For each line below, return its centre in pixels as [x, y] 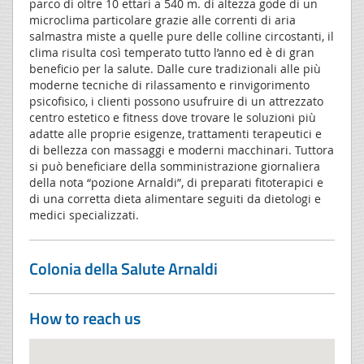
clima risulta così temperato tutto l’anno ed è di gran [172, 52]
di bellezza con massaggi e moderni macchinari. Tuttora [182, 149]
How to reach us [85, 318]
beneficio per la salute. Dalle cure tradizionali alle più [175, 68]
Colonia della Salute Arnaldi [123, 268]
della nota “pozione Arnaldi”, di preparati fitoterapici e [176, 182]
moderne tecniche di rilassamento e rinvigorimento [169, 84]
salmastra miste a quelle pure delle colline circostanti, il [182, 36]
